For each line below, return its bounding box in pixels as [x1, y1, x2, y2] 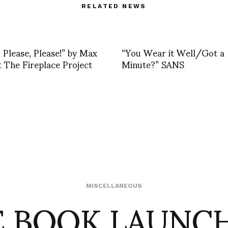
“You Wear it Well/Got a [122, 38, 224, 66]
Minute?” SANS [122, 50, 184, 77]
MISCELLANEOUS [86, 182, 142, 189]
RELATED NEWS [81, 2, 147, 10]
